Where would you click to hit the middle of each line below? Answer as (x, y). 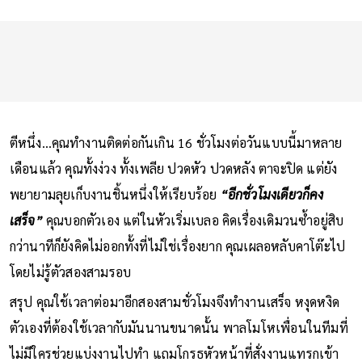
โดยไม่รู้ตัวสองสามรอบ (70, 271)
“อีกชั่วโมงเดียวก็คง (272, 194)
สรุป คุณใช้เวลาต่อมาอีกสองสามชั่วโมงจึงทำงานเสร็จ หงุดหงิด (175, 301)
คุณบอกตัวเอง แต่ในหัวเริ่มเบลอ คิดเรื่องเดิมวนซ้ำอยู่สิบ (193, 220)
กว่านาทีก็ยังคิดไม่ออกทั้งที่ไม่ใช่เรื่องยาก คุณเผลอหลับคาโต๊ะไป (177, 246)
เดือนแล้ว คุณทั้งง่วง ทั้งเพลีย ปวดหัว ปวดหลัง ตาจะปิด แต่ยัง (173, 168)
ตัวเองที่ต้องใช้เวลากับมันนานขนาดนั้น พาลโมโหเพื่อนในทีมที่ (179, 327)
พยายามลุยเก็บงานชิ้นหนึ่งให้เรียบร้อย (115, 194)
